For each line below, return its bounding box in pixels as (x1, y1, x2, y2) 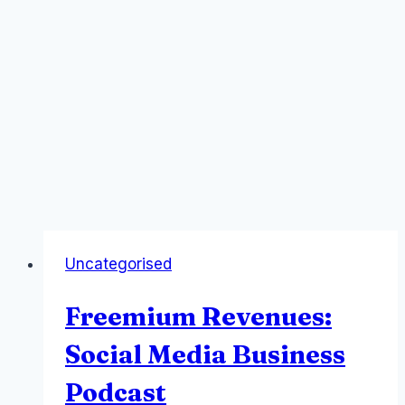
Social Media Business (65, 338, 345, 370)
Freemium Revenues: (65, 300, 332, 332)
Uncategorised (65, 254, 172, 273)
